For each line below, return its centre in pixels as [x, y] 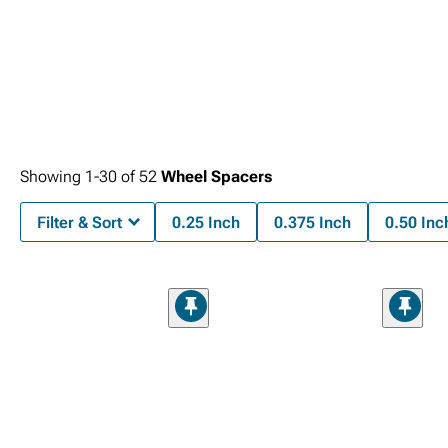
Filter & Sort [79, 222]
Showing [52, 176]
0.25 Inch [206, 222]
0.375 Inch [312, 222]
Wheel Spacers [216, 176]
